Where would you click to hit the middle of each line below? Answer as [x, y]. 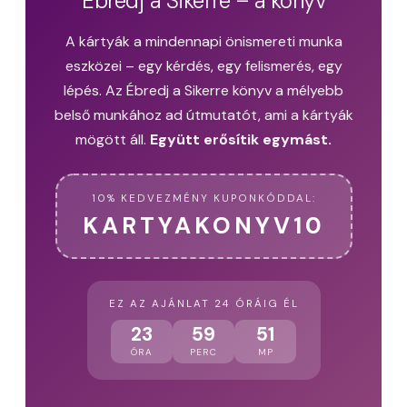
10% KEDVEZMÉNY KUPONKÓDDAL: [203, 199]
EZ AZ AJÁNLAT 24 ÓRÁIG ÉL [203, 304]
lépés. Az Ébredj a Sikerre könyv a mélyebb [203, 91]
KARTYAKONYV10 [203, 226]
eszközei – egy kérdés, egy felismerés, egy [203, 66]
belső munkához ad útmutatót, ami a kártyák [203, 115]
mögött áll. [113, 140]
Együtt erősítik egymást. [241, 140]
